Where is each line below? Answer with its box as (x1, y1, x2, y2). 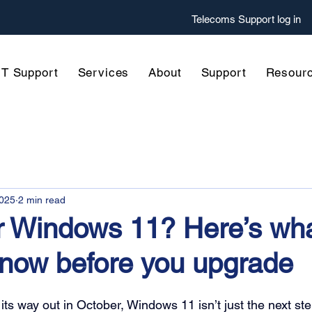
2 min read (18, 194, 65, 205)
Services (77, 65, 130, 79)
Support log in (235, 13, 304, 25)
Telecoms (192, 13, 235, 25)
